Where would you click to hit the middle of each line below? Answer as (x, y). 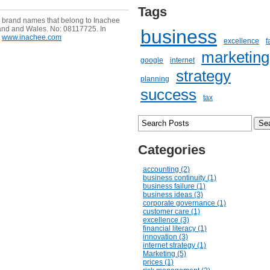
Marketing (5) (165, 254)
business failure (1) (174, 186)
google (152, 60)
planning (155, 79)
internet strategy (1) (174, 245)
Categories (172, 150)
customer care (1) (171, 212)
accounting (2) (166, 169)
